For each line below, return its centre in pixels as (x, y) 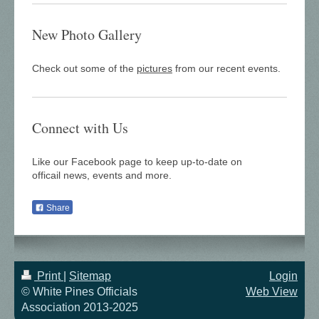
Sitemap (90, 276)
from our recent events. (226, 69)
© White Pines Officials (79, 291)
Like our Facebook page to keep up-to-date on (137, 162)
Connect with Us (80, 128)
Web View (272, 291)
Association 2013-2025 (80, 307)
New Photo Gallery (87, 35)
